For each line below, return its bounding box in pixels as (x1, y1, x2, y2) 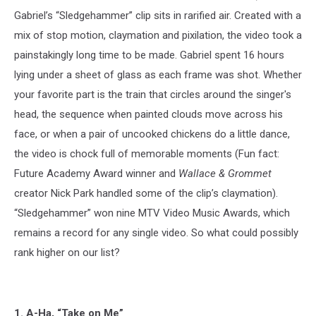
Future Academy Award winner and (14, 166, 178, 180)
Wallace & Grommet (178, 166, 272, 180)
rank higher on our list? (14, 245, 120, 259)
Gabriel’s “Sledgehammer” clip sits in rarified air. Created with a (14, 8, 301, 22)
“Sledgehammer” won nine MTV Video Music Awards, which (14, 206, 290, 219)
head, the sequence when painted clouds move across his (14, 107, 283, 121)
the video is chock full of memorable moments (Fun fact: (14, 147, 279, 160)
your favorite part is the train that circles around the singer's (14, 87, 291, 101)
